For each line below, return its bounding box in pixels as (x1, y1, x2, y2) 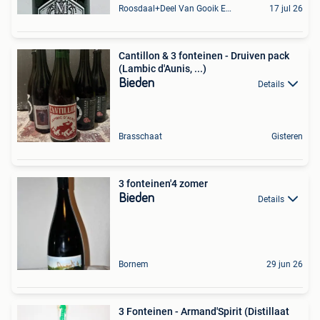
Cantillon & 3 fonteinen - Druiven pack (119, 50, 289, 61)
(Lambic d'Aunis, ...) (119, 63, 206, 74)
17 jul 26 (269, 4, 303, 14)
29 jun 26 (266, 259, 303, 269)
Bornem (119, 259, 149, 269)
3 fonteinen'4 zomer (119, 178, 208, 189)
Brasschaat (119, 131, 162, 141)
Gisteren (271, 131, 303, 141)
